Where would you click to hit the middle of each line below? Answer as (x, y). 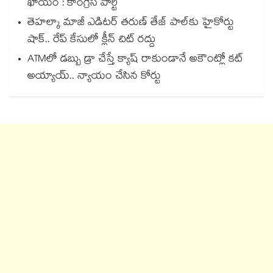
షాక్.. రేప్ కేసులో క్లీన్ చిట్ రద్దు (91, 41)
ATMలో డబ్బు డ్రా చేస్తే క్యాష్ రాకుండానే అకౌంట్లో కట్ (135, 60)
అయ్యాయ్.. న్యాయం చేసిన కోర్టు (94, 77)
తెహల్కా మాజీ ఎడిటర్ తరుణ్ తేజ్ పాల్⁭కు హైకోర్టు (131, 24)
